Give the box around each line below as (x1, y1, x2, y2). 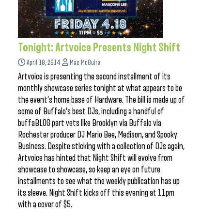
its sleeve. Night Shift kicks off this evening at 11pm (18, 188, 174, 198)
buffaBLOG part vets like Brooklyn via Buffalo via (18, 118, 161, 128)
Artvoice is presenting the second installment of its (18, 72, 170, 81)
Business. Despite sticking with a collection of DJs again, (18, 141, 185, 151)
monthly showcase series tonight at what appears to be (18, 83, 182, 93)
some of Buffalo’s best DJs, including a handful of (18, 107, 164, 116)
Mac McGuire (70, 59, 100, 66)
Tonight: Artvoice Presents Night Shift (18, 41, 180, 54)
